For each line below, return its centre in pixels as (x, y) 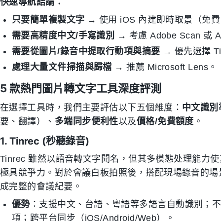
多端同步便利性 (86, 121)
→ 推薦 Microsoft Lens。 (165, 67)
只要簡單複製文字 (48, 20)
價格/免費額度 (165, 121)
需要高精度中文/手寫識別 (63, 36)
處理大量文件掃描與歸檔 (62, 67)
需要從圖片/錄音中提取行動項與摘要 (86, 51)
